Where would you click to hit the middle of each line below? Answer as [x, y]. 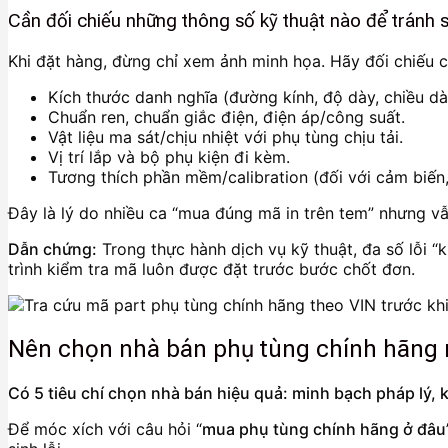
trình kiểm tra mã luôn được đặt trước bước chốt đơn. [211, 268]
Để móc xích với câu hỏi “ [105, 428]
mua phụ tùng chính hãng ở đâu [324, 428]
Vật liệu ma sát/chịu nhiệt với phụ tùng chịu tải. [225, 136]
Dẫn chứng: [52, 248]
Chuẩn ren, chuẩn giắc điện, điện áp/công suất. [226, 116]
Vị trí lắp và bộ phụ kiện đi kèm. [169, 156]
